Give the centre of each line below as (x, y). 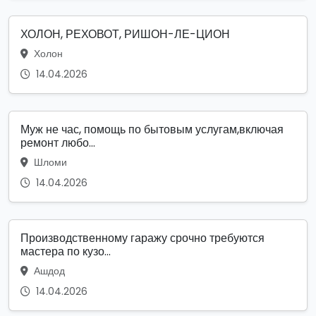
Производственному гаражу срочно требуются (142, 238)
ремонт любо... (58, 142)
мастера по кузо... (66, 251)
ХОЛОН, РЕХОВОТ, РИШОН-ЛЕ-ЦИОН (125, 34)
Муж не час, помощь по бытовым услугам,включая (152, 129)
